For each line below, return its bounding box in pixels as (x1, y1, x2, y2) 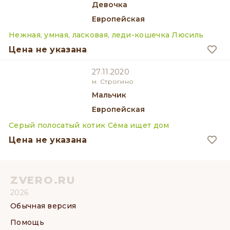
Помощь (10, 218, 44, 227)
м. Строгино (92, 78, 134, 85)
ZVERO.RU (10, 174, 75, 186)
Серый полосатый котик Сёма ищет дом (9, 121, 169, 130)
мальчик (99, 90, 126, 100)
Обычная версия (10, 201, 76, 210)
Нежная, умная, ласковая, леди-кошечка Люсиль (9, 30, 204, 40)
